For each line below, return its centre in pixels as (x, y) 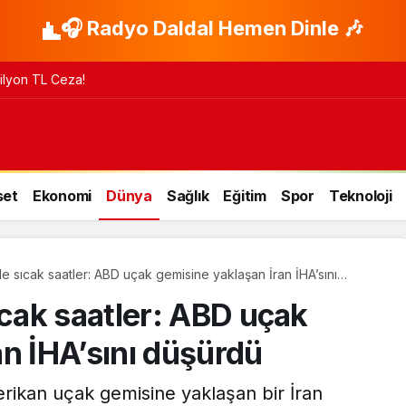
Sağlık (188, 195)
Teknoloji (360, 195)
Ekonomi (62, 195)
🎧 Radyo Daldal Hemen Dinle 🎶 (212, 28)
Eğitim (245, 195)
